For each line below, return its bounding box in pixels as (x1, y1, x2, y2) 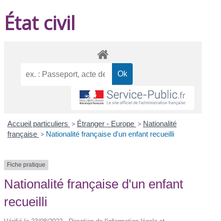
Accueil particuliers (7, 119, 70, 128)
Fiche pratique (7, 161, 46, 169)
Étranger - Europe (76, 119, 136, 128)
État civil (4, 9, 75, 36)
